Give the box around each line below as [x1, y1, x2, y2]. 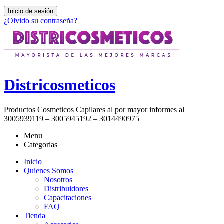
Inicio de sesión [8, 7, 53, 15]
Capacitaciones [44, 193, 91, 202]
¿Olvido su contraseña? [4, 16, 77, 25]
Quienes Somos [24, 166, 73, 175]
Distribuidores [44, 184, 88, 193]
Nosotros [44, 175, 72, 184]
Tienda [24, 211, 45, 220]
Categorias [24, 140, 57, 149]
